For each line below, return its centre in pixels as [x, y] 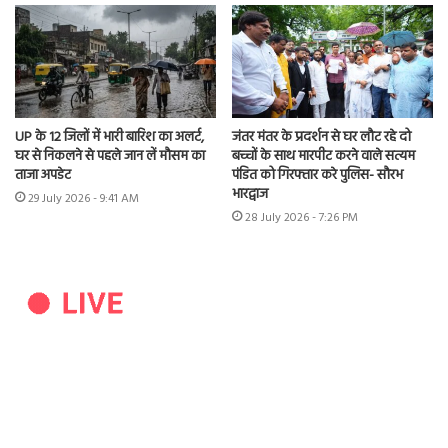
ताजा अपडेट [43, 176]
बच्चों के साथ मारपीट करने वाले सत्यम [323, 157]
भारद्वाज [250, 195]
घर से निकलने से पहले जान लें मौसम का [110, 157]
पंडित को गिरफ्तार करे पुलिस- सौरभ [317, 176]
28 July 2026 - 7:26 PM [301, 218]
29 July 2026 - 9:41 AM [83, 199]
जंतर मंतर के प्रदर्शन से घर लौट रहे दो [321, 138]
